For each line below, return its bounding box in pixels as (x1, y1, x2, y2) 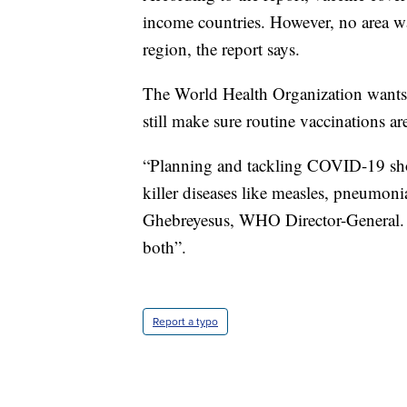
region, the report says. (143, 36, 300, 60)
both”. (143, 234, 186, 258)
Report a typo (153, 313, 218, 330)
